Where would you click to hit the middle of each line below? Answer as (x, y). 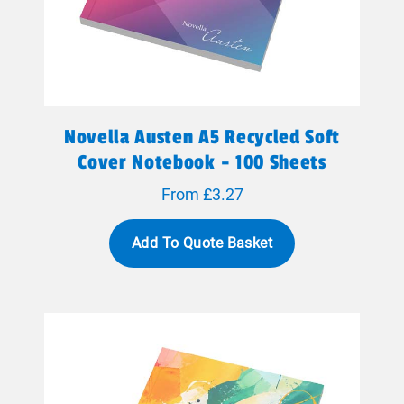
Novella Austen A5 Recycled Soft (202, 137)
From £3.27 (202, 194)
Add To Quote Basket (202, 243)
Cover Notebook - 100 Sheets (202, 162)
